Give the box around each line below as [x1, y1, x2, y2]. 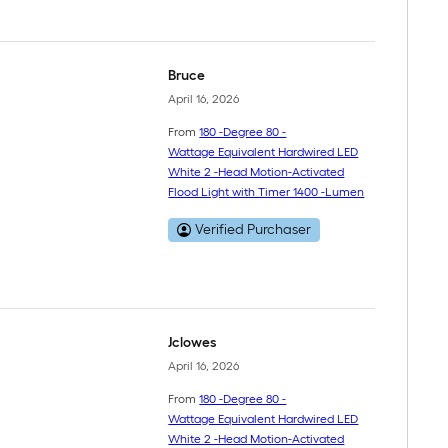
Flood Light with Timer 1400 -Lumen [168, 185, 365, 199]
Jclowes [168, 334, 217, 351]
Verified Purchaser [195, 221, 312, 238]
